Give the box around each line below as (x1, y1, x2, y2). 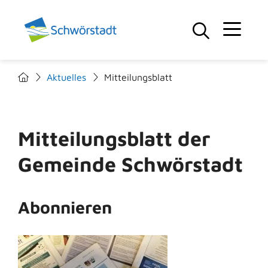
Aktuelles (47, 71, 86, 83)
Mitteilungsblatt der (18, 126, 210, 150)
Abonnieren (18, 196, 112, 217)
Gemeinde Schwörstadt (18, 151, 243, 176)
